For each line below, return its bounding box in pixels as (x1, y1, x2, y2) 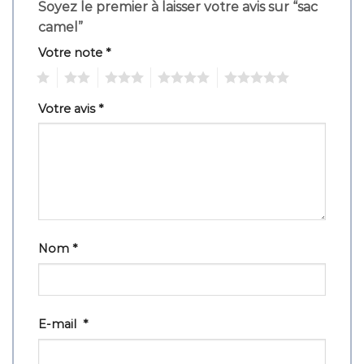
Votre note (38, 45, 106, 60)
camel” (38, 19, 86, 35)
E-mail (38, 317, 83, 332)
